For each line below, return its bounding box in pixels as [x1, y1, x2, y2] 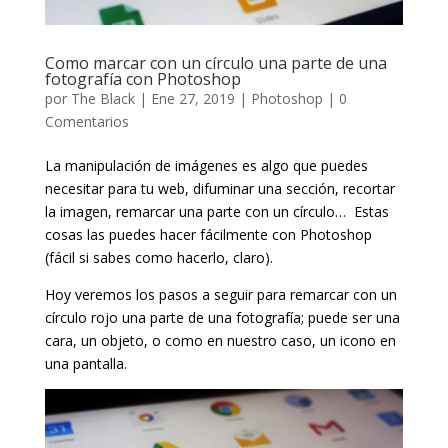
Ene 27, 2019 [150, 88, 235, 108]
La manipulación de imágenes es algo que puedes [44, 155, 368, 175]
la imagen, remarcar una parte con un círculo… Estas [44, 201, 389, 221]
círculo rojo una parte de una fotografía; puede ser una [44, 307, 400, 327]
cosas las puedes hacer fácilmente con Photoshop [44, 224, 372, 244]
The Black [70, 88, 135, 108]
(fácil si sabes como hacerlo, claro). [44, 247, 273, 267]
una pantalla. [44, 353, 127, 373]
